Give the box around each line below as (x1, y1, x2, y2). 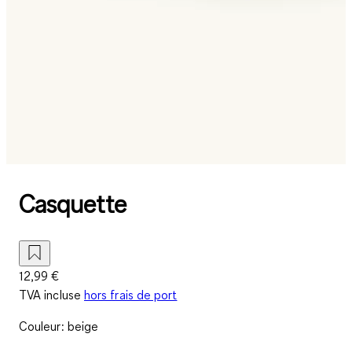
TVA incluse (19, 286, 81, 302)
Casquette (19, 188, 126, 221)
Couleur (19, 317, 61, 334)
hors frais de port (83, 286, 178, 302)
